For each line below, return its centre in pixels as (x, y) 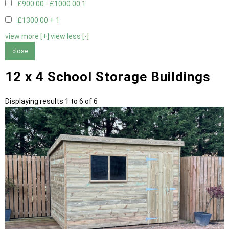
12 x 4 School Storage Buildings (108, 76)
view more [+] (27, 37)
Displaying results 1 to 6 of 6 (51, 101)
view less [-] (70, 37)
